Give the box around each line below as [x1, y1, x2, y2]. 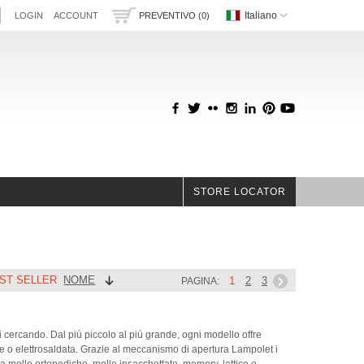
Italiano [245, 9, 277, 21]
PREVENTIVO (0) [139, 11, 210, 21]
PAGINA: [181, 275, 219, 287]
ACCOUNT [53, 11, 98, 20]
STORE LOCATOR [193, 186, 286, 197]
